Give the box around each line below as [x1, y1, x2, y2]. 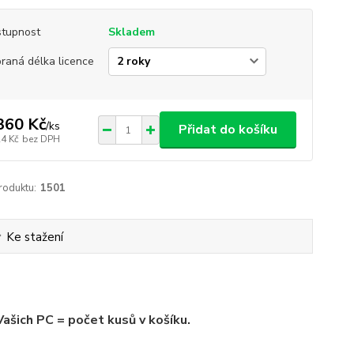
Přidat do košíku [178, 121, 277, 139]
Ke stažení [6, 229, 64, 246]
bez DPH [21, 132, 60, 145]
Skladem [107, 24, 155, 40]
